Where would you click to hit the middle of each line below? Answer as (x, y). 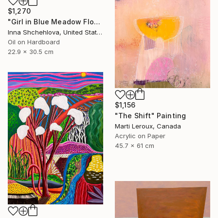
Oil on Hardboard (34, 42)
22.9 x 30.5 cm (31, 51)
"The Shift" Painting (151, 115)
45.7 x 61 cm (135, 145)
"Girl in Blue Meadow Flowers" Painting (97, 21)
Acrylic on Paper (140, 136)
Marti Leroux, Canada (148, 126)
